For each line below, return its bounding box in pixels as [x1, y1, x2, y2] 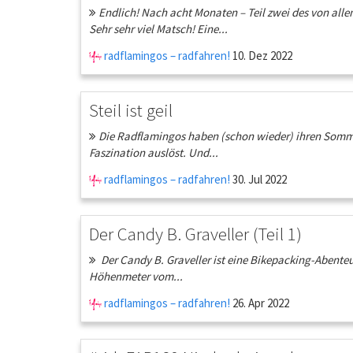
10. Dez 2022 [230, 48, 292, 63]
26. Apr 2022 [230, 295, 289, 310]
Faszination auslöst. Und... [89, 145, 218, 160]
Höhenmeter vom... [89, 269, 183, 284]
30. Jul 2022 [230, 172, 287, 187]
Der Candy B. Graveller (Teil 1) [89, 222, 302, 245]
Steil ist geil [89, 98, 173, 121]
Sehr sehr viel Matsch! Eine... [89, 21, 228, 36]
